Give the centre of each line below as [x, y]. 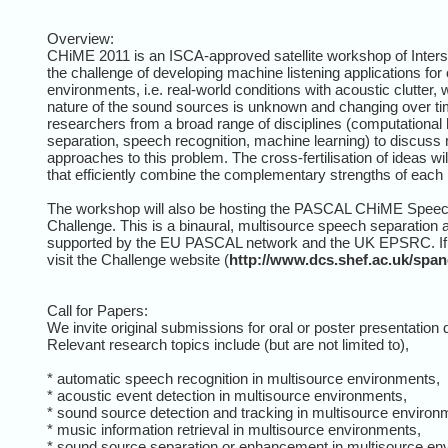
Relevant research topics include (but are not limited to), [228, 344]
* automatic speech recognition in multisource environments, [243, 378]
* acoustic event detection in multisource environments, [227, 395]
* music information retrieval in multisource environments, [234, 429]
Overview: [80, 38]
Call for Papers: [97, 310]
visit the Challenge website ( [138, 259]
